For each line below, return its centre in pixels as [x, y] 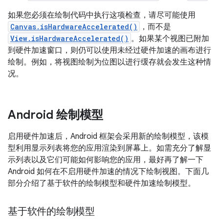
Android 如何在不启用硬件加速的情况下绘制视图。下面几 [108, 172]
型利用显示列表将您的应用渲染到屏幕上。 [82, 148]
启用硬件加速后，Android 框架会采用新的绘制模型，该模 [108, 136]
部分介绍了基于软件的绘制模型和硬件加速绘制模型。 [102, 183]
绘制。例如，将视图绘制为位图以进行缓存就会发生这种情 [109, 62]
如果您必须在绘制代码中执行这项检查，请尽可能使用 [102, 15]
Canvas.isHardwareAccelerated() [74, 27]
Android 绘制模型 [55, 115]
